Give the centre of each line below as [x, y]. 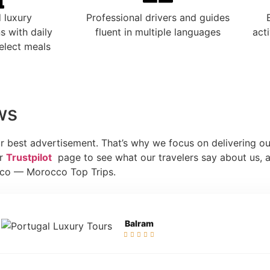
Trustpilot [29, 158]
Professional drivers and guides [158, 18]
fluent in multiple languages [158, 32]
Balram [139, 223]
